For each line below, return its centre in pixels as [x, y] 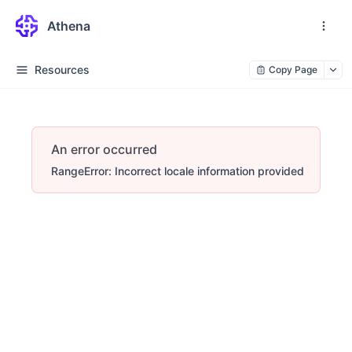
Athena [69, 26]
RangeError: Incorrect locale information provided [178, 171]
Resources [62, 70]
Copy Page [293, 70]
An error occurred [104, 149]
